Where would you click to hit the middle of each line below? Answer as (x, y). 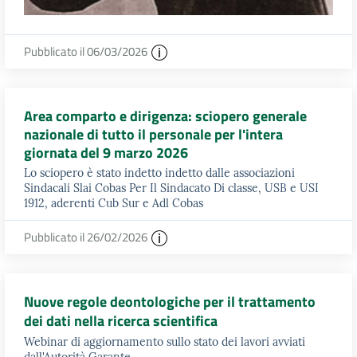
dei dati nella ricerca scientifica (121, 321)
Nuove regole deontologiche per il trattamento (170, 302)
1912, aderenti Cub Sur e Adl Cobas (114, 203)
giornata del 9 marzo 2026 (106, 153)
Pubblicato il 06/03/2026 (87, 51)
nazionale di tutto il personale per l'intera (153, 135)
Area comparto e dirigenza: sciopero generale (165, 116)
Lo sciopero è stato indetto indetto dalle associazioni (159, 173)
